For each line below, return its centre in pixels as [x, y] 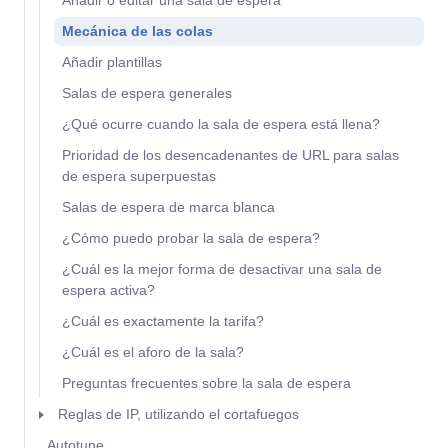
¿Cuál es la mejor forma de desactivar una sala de [222, 269]
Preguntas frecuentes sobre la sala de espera [206, 383]
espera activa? [108, 290]
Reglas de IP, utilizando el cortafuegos [178, 414]
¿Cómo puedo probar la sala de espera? [191, 238]
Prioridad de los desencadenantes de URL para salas [230, 155]
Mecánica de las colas [137, 31]
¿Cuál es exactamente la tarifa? [163, 321]
